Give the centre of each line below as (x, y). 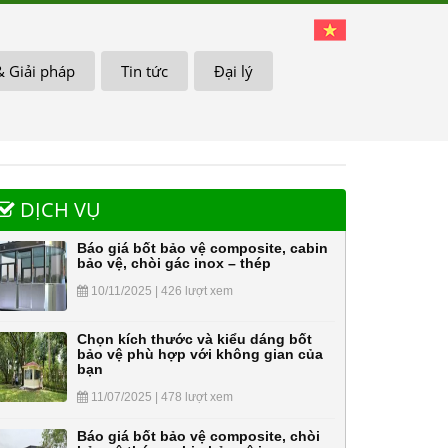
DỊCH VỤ (58, 209)
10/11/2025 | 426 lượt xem (160, 291)
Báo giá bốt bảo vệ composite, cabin (202, 248)
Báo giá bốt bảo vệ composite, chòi (198, 436)
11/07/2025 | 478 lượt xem (160, 397)
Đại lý (233, 71)
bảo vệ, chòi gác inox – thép (174, 263)
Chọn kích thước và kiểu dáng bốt (194, 339)
